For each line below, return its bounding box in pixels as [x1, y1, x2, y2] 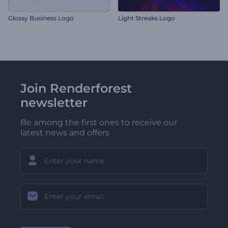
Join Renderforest [20, 81, 132, 96]
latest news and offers [20, 128, 109, 138]
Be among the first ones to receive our [20, 118, 177, 128]
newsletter [20, 95, 88, 110]
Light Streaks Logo [118, 14, 175, 22]
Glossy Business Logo [8, 14, 74, 22]
